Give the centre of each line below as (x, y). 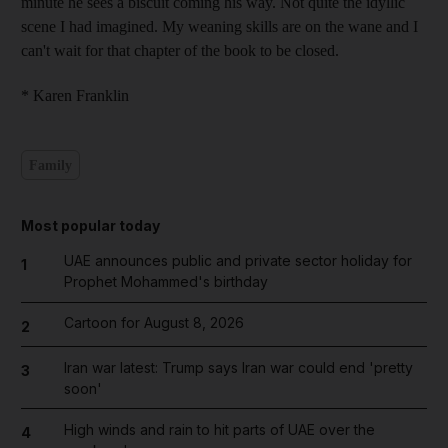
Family (50, 165)
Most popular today (90, 225)
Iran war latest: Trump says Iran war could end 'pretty (238, 367)
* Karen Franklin (75, 95)
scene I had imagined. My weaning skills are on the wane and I (219, 26)
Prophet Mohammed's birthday (165, 281)
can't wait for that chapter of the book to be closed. (180, 50)
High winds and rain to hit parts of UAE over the (219, 429)
